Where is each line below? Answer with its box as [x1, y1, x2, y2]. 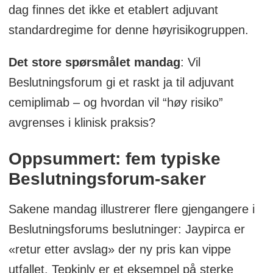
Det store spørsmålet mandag [8, 55, 180, 69]
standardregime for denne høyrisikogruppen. [8, 23, 249, 37]
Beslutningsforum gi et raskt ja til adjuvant [8, 75, 234, 89]
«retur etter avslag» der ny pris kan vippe [8, 242, 231, 256]
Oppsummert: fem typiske [8, 149, 221, 168]
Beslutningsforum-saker [8, 169, 211, 188]
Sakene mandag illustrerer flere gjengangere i [8, 202, 255, 216]
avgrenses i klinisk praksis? [8, 115, 155, 129]
